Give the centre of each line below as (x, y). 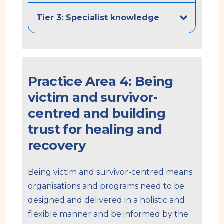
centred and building (97, 113)
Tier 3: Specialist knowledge (98, 17)
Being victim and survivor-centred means (110, 172)
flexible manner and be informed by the (108, 214)
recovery (57, 145)
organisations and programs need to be (106, 186)
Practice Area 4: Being (101, 81)
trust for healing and (95, 129)
